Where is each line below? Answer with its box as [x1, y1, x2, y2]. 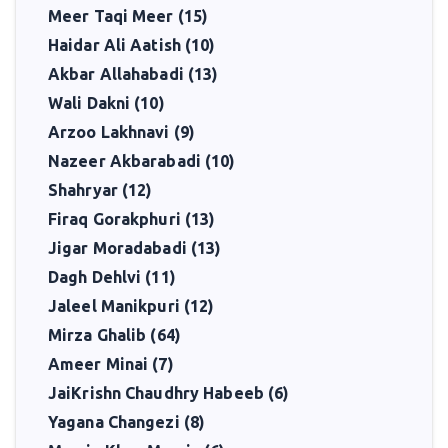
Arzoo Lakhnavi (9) [48, 123, 196, 141]
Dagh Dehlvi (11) [48, 268, 176, 286]
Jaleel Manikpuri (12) [48, 297, 215, 315]
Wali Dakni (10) [48, 94, 165, 112]
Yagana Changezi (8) [48, 413, 206, 431]
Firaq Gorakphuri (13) [48, 210, 216, 228]
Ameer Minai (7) [48, 355, 174, 373]
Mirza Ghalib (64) [48, 326, 181, 344]
